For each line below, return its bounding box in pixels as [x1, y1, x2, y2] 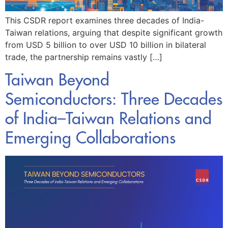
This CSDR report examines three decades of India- [5, 15, 204, 25]
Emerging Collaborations [5, 127, 176, 149]
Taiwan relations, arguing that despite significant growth [5, 27, 222, 38]
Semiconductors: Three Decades [5, 89, 222, 110]
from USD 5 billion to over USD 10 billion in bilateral [5, 39, 206, 50]
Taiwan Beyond [5, 69, 109, 91]
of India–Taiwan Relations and [5, 108, 212, 129]
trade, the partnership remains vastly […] [5, 51, 162, 62]
